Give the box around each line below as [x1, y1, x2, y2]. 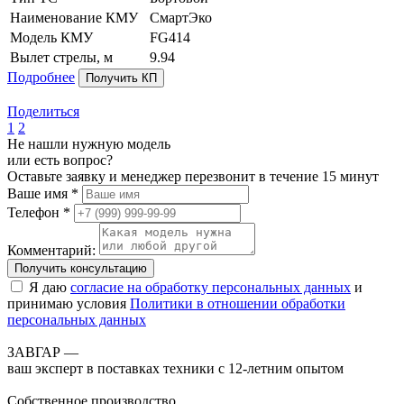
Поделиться [7, 104, 79, 120]
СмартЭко [150, 10, 212, 26]
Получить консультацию [14, 262, 147, 276]
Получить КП [86, 71, 157, 86]
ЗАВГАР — [7, 344, 78, 361]
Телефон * [7, 205, 70, 221]
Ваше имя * [7, 186, 78, 202]
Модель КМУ [10, 30, 93, 46]
